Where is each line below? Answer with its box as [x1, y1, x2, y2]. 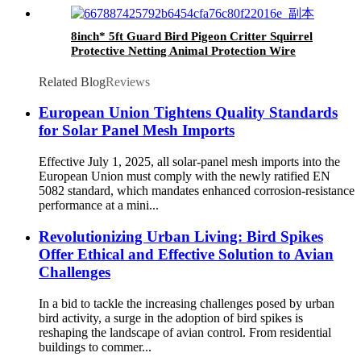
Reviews [106, 74, 150, 89]
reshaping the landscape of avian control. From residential [39, 325, 331, 339]
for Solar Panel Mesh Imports [39, 122, 234, 139]
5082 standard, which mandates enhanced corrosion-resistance [39, 184, 355, 198]
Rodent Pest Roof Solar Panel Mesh [71, 58, 258, 72]
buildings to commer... [39, 339, 151, 354]
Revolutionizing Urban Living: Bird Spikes [39, 227, 323, 245]
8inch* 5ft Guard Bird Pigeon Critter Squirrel [71, 29, 313, 43]
